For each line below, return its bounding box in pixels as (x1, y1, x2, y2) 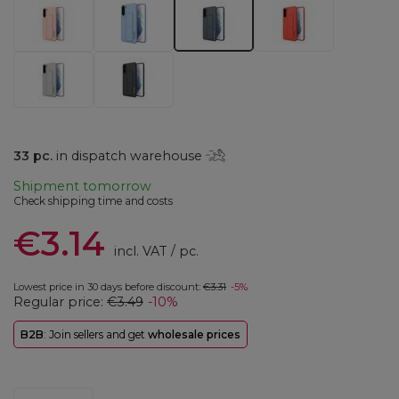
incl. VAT (110, 243, 167, 260)
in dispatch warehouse (53, 147, 207, 164)
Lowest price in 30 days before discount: (13, 281, 203, 294)
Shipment (13, 178, 83, 195)
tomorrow (83, 178, 151, 195)
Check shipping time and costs (13, 194, 173, 208)
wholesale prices (148, 328, 240, 342)
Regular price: (13, 294, 107, 311)
